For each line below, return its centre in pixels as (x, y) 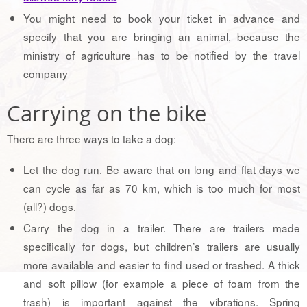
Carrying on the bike (107, 114)
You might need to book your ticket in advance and (162, 18)
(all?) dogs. (50, 206)
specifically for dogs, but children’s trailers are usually (162, 246)
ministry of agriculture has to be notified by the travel (162, 55)
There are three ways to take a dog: (91, 139)
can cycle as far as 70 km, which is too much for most (162, 187)
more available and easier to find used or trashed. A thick (162, 264)
